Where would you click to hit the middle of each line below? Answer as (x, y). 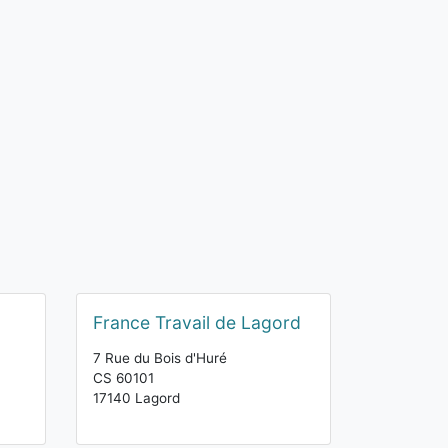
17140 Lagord (136, 398)
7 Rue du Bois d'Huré (160, 358)
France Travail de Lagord (197, 322)
